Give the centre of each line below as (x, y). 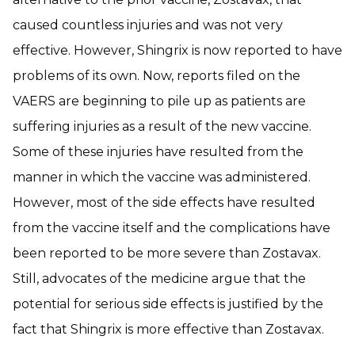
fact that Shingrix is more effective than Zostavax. (168, 329)
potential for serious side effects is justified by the (168, 304)
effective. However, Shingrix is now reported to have (177, 50)
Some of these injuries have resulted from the (158, 152)
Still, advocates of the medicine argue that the (159, 279)
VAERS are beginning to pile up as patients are (159, 101)
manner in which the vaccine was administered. (162, 177)
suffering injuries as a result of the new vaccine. (162, 126)
